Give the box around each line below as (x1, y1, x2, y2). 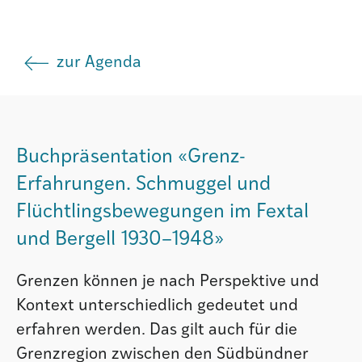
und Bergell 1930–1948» (16, 229, 224, 250)
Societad (29, 79, 93, 95)
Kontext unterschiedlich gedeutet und (16, 297, 298, 314)
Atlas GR (29, 137, 91, 154)
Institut (29, 21, 84, 37)
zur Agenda (57, 55, 141, 72)
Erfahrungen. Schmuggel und (16, 175, 271, 195)
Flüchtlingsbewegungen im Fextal (16, 202, 309, 222)
